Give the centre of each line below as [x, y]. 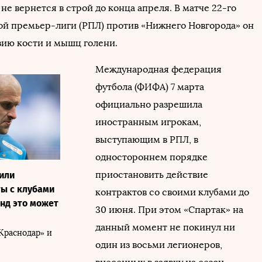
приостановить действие [152, 175]
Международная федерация [158, 69]
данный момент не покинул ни [165, 227]
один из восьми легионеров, [159, 245]
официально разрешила [149, 104]
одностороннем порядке [151, 157]
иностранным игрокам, [148, 122]
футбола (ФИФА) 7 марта [150, 87]
